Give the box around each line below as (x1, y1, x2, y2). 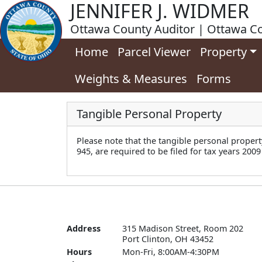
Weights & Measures (75, 71, 187, 87)
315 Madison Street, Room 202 (122, 223, 243, 234)
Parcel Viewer (118, 44, 191, 60)
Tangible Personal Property (77, 106, 222, 122)
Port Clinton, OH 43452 (122, 233, 213, 244)
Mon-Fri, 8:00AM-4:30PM (122, 246, 219, 257)
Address (67, 223, 101, 234)
